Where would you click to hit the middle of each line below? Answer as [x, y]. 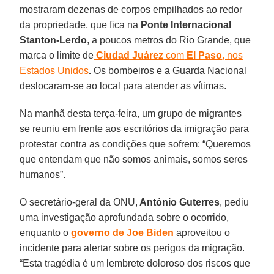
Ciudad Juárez [129, 55]
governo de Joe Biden [123, 232]
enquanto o [46, 232]
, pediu [235, 202]
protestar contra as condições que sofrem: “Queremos [135, 144]
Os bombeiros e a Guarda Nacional [169, 70]
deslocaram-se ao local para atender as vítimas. [123, 86]
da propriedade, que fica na [80, 24]
